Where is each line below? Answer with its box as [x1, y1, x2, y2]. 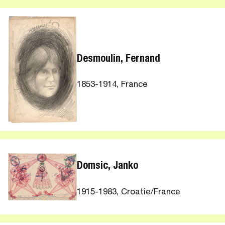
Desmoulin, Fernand [77, 54, 161, 65]
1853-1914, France [77, 81, 148, 90]
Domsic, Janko [77, 161, 139, 172]
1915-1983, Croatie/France [77, 188, 181, 197]
